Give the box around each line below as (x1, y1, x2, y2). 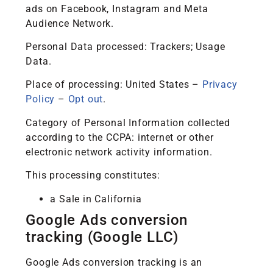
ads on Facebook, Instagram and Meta (26, 2, 208, 15)
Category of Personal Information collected (26, 116, 231, 129)
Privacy (202, 79, 238, 91)
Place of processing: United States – (26, 79, 203, 91)
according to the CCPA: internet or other (26, 131, 214, 143)
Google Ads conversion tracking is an (26, 256, 203, 268)
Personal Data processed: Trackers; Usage (26, 41, 225, 53)
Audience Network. (26, 17, 115, 29)
